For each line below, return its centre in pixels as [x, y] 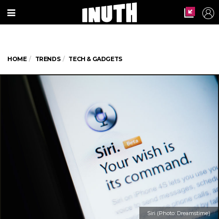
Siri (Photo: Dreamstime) [179, 213]
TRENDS [48, 59]
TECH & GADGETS [95, 59]
